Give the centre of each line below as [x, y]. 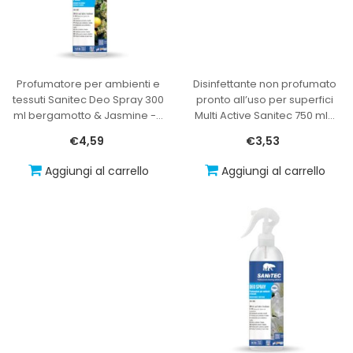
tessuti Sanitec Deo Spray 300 [88, 99]
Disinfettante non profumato [265, 84]
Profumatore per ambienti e [88, 84]
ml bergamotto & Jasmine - [85, 115]
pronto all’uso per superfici [265, 99]
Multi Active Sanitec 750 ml [261, 115]
